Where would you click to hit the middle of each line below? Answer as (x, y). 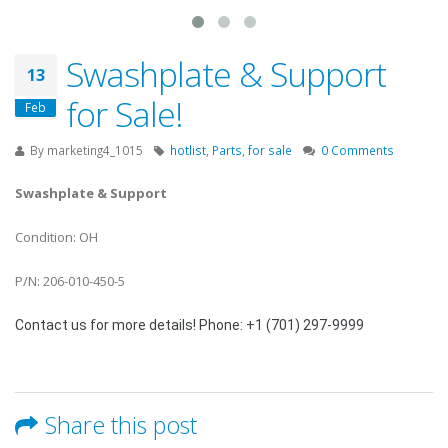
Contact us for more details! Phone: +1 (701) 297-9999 (189, 325)
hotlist (188, 150)
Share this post (121, 425)
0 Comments (357, 150)
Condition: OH (56, 237)
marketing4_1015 (95, 150)
